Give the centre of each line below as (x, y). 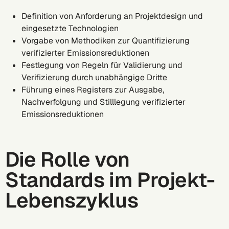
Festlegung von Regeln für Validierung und (102, 65)
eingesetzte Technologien (70, 28)
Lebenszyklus (76, 200)
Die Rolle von (67, 159)
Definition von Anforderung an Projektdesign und (112, 16)
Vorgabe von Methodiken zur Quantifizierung (106, 41)
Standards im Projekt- (110, 180)
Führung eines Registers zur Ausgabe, (93, 90)
